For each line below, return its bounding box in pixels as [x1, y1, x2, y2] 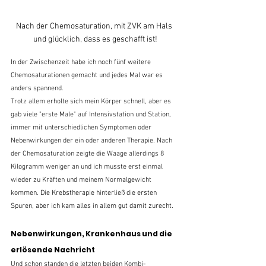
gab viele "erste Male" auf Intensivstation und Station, [11, 110, 173, 119]
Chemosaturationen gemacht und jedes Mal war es [11, 71, 164, 80]
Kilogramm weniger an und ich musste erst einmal [11, 162, 164, 171]
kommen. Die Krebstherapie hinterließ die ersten [11, 188, 159, 197]
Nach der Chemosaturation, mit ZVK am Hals [16, 21, 174, 31]
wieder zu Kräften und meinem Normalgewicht [11, 175, 153, 184]
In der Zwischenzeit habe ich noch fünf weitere [11, 58, 153, 66]
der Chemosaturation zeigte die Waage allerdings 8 [11, 149, 166, 158]
